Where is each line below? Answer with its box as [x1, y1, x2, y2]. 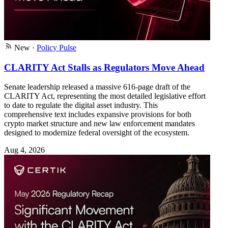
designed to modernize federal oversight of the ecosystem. [4, 128, 189, 137]
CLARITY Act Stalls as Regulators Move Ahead [4, 62, 205, 73]
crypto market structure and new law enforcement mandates [4, 119, 195, 128]
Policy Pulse [37, 43, 76, 52]
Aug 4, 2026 [4, 146, 45, 155]
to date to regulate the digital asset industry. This [4, 101, 158, 110]
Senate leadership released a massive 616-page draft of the [4, 82, 190, 92]
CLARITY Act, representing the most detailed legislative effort [4, 92, 206, 101]
